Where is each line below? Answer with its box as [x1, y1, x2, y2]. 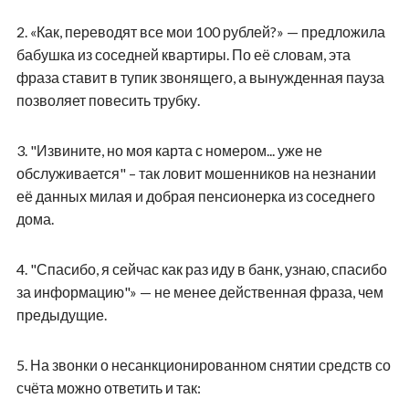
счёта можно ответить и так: [16, 378, 201, 396]
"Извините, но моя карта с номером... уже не [29, 141, 322, 159]
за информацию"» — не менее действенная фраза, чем [16, 282, 383, 300]
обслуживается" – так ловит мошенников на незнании [16, 163, 376, 182]
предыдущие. [16, 305, 107, 323]
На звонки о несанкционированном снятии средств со [29, 355, 391, 373]
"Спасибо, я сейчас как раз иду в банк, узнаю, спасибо [29, 259, 387, 278]
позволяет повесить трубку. [16, 90, 200, 109]
